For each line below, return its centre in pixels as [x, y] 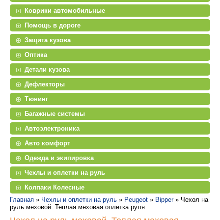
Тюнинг [36, 99]
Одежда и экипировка [59, 158]
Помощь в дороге [53, 25]
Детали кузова [47, 69]
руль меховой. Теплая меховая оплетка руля [77, 207]
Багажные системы [55, 114]
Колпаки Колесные [55, 187]
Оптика [36, 55]
